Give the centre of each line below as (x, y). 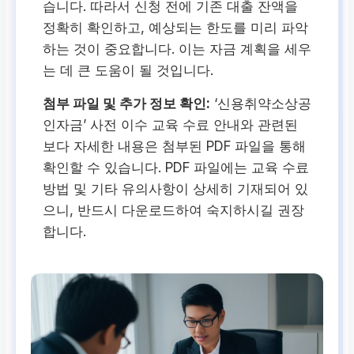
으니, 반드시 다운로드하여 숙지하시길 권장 (174, 210)
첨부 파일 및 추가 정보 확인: (127, 103)
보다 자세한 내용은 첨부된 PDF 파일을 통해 (175, 146)
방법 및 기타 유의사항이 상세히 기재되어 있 (176, 188)
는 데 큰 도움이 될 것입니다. (128, 70)
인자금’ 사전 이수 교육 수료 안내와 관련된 (171, 124)
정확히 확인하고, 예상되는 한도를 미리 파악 (176, 27)
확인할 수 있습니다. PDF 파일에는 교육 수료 (176, 167)
